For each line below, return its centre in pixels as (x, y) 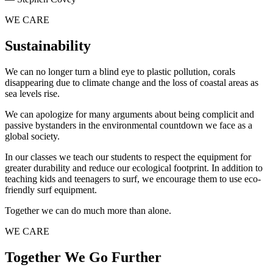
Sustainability (48, 45)
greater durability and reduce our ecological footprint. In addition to (134, 168)
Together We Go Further (83, 257)
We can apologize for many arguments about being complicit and (129, 114)
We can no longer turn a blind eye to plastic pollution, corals (120, 71)
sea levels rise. (32, 93)
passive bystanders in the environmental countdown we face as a (129, 125)
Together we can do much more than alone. (88, 210)
